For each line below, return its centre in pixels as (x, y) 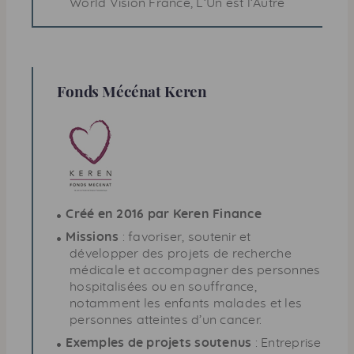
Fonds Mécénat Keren (132, 90)
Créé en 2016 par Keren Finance (164, 214)
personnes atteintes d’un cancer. (166, 320)
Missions (92, 237)
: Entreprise (286, 343)
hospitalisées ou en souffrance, (163, 286)
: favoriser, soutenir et (185, 237)
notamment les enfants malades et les (186, 303)
